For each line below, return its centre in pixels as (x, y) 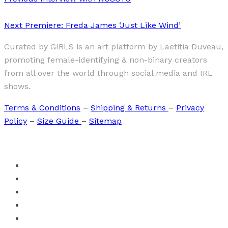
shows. (17, 87)
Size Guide (59, 121)
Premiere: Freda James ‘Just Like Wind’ (102, 25)
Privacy (190, 108)
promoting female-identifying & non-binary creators (106, 60)
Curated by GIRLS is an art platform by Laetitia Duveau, (114, 47)
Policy (16, 121)
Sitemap (105, 121)
